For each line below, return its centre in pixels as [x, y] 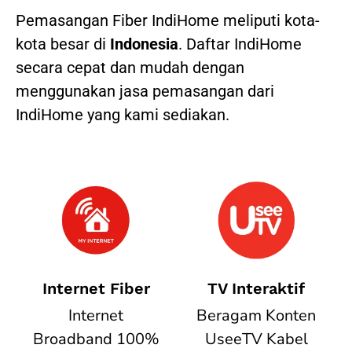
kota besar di [63, 44]
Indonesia [144, 44]
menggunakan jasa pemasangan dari [145, 92]
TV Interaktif [256, 288]
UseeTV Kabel [256, 339]
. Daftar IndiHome [240, 44]
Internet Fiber [96, 288]
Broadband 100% [96, 339]
